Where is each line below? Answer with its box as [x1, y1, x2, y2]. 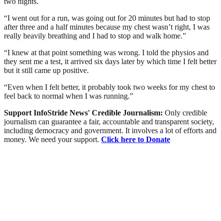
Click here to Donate [101, 135, 170, 144]
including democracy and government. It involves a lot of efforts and [4, 126, 217, 135]
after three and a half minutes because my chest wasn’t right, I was [4, 22, 210, 31]
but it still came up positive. [4, 66, 89, 74]
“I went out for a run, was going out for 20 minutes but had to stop [4, 13, 210, 22]
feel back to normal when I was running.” [4, 91, 133, 100]
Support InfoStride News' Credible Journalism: [4, 108, 165, 117]
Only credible [165, 108, 207, 117]
